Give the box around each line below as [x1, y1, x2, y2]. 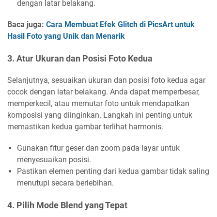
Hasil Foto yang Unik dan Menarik [7, 31, 125, 41]
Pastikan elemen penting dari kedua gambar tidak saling [17, 167, 209, 176]
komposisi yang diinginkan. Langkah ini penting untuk [7, 110, 192, 120]
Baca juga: [7, 20, 46, 29]
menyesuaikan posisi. [17, 155, 91, 164]
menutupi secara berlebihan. [17, 178, 114, 187]
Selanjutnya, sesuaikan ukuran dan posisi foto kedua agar [7, 76, 205, 85]
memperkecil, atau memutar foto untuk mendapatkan [7, 99, 189, 108]
